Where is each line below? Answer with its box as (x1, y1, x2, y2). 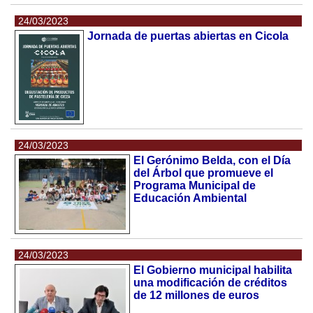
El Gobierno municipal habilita (133, 263, 293, 276)
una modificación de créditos (133, 276, 288, 289)
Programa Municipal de (133, 179, 256, 191)
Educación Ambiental (133, 191, 247, 204)
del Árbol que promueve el (133, 166, 274, 179)
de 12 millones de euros (133, 289, 260, 301)
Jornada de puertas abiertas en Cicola (87, 30, 289, 43)
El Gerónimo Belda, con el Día (133, 154, 291, 166)
